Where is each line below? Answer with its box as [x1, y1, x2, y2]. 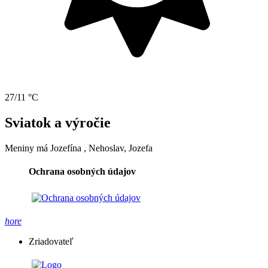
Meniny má [5, 142, 50, 153]
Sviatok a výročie [5, 114, 111, 130]
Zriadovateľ [29, 236, 74, 247]
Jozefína [50, 142, 81, 153]
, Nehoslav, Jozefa [84, 142, 153, 153]
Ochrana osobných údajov [29, 166, 136, 176]
